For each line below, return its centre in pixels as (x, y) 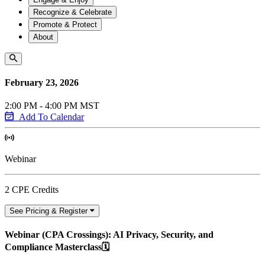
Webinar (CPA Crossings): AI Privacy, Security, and (109, 235)
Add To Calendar (51, 117)
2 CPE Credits (32, 190)
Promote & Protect (65, 24)
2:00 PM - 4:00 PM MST (52, 106)
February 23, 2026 (42, 82)
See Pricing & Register (49, 211)
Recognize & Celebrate (72, 12)
